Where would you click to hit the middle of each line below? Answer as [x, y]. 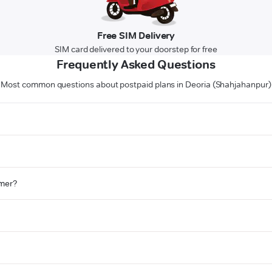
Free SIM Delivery [136, 36]
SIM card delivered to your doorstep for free [136, 49]
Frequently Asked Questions [136, 65]
